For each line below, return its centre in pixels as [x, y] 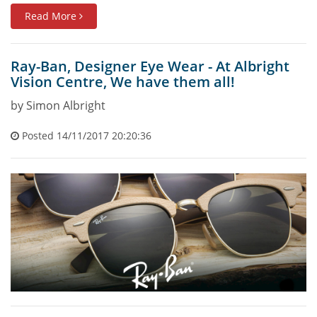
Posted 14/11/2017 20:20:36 [85, 136]
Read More [52, 16]
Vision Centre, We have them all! [123, 82]
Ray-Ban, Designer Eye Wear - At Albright [150, 67]
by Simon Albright [58, 106]
